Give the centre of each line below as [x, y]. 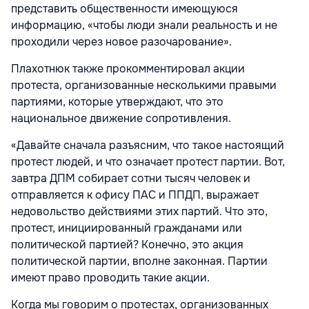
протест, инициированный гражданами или [127, 228]
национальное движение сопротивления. [121, 118]
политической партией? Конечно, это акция [127, 244]
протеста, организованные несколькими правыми [144, 85]
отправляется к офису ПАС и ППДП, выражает [135, 195]
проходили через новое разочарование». [121, 41]
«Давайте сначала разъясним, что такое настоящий [148, 145]
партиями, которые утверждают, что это [117, 101]
